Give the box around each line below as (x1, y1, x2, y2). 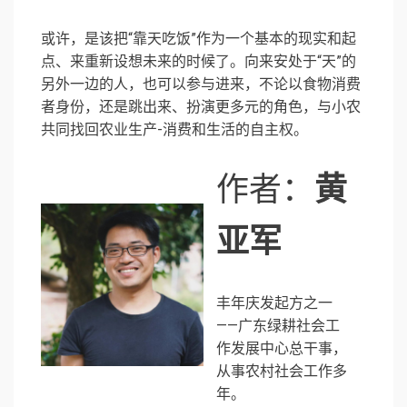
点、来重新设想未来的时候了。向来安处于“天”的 (41, 53, 356, 71)
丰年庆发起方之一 (216, 294, 333, 313)
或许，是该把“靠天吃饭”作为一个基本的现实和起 (41, 30, 356, 48)
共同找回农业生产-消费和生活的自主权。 (41, 121, 308, 139)
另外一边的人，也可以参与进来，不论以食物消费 (41, 75, 361, 94)
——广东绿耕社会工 (216, 317, 341, 335)
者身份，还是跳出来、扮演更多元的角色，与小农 (41, 98, 361, 116)
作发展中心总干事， (216, 340, 348, 358)
